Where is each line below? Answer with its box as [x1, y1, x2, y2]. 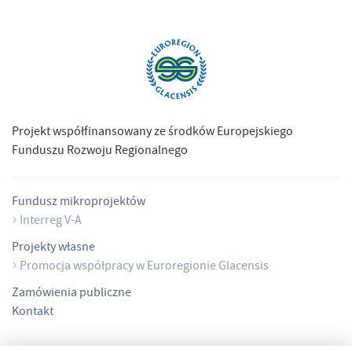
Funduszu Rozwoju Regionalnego [12, 141, 188, 161]
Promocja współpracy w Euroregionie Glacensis [20, 257, 269, 277]
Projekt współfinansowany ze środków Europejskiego [12, 123, 293, 142]
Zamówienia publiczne [12, 284, 131, 303]
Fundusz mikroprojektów [12, 192, 145, 212]
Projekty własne [12, 238, 95, 258]
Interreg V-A [20, 211, 82, 231]
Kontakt [12, 302, 53, 322]
